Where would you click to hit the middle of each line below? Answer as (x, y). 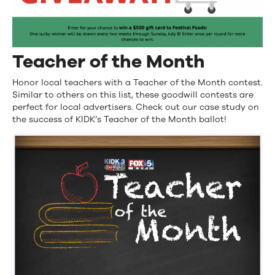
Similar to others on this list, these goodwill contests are (133, 95)
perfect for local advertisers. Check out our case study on (136, 107)
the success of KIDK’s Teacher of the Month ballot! (119, 120)
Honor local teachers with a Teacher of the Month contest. (137, 83)
